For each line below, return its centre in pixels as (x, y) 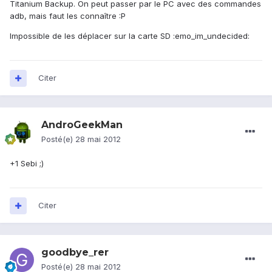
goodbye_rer (75, 253)
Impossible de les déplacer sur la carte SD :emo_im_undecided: (130, 36)
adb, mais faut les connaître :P (68, 16)
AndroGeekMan (82, 125)
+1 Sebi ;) (27, 164)
